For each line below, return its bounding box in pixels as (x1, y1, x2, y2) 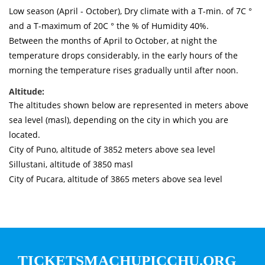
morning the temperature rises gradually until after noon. (9, 64, 238, 76)
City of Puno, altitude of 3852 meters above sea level (9, 143, 215, 155)
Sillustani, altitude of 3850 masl (9, 158, 133, 170)
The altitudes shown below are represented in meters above (9, 99, 248, 111)
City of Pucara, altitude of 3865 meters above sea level (9, 173, 222, 185)
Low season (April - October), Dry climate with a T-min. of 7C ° (9, 5, 252, 17)
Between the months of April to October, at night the (9, 34, 217, 46)
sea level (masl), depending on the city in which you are (9, 114, 228, 125)
